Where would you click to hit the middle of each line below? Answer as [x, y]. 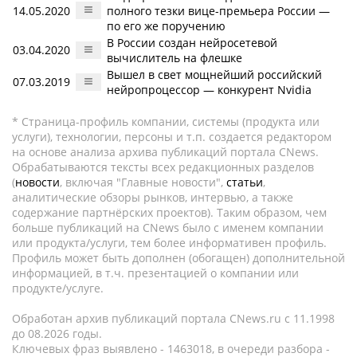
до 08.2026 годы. [57, 333]
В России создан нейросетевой [192, 43]
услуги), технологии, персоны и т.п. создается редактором [172, 137]
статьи [245, 182]
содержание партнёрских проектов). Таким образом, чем [169, 212]
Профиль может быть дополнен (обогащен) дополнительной [178, 258]
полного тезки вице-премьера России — [218, 11]
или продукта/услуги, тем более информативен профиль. [169, 243]
